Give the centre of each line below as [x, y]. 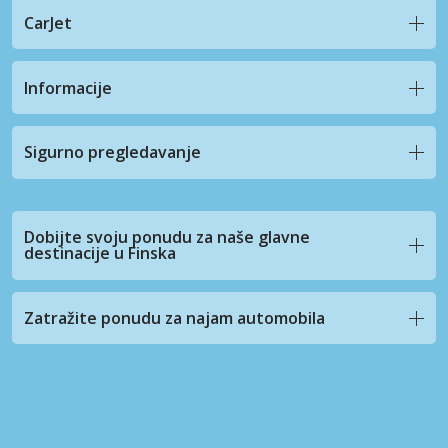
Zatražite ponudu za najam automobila [174, 317]
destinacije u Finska [100, 253]
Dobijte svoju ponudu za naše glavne [167, 237]
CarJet [48, 22]
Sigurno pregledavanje [112, 152]
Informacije [68, 87]
